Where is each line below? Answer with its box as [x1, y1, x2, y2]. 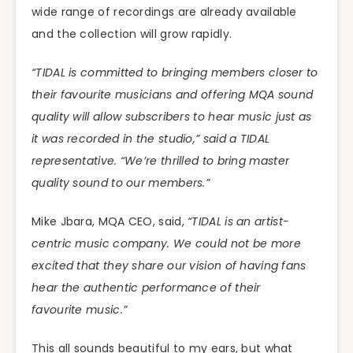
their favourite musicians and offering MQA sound [32, 86, 314, 102]
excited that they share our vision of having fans [32, 257, 307, 273]
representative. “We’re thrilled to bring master [32, 152, 290, 169]
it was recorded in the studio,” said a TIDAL [32, 130, 270, 147]
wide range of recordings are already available [32, 4, 297, 20]
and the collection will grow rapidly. [32, 26, 232, 43]
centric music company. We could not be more [32, 235, 301, 251]
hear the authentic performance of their [32, 279, 261, 295]
